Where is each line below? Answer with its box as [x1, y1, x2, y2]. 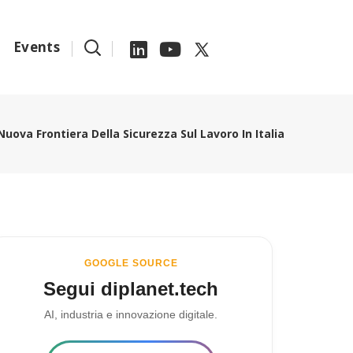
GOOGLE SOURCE [84, 258, 178, 269]
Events [13, 38, 60, 56]
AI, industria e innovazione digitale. [44, 308, 217, 321]
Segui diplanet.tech [43, 278, 218, 299]
